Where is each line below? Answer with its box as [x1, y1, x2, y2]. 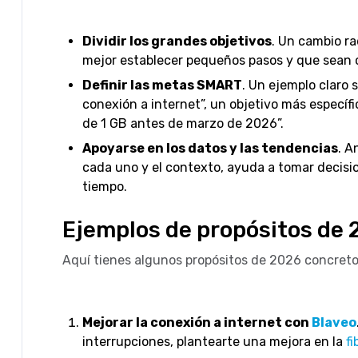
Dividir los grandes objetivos [82, 33, 272, 49]
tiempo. [82, 178, 127, 194]
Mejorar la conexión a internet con [82, 314, 312, 330]
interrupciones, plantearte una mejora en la [82, 333, 346, 349]
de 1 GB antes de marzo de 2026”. [82, 115, 284, 131]
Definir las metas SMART [82, 77, 242, 93]
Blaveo [312, 314, 356, 330]
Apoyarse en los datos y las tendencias [82, 140, 338, 156]
